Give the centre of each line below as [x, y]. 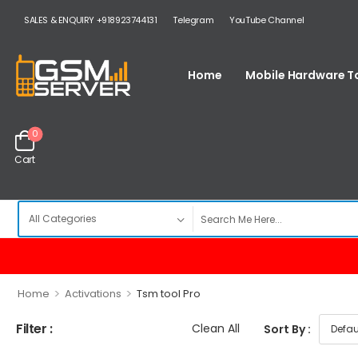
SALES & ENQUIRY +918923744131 [91, 20]
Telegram [193, 20]
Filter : [34, 328]
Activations [93, 294]
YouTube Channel [267, 20]
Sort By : [287, 329]
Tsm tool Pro [168, 294]
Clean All [216, 328]
